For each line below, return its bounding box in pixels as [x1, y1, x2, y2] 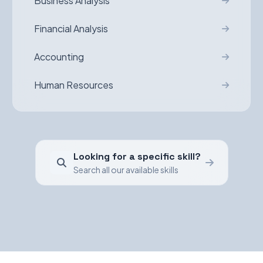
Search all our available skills [73, 164, 178, 175]
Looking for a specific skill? [73, 150, 201, 163]
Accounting [34, 50, 85, 63]
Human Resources [34, 79, 114, 91]
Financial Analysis [34, 22, 109, 35]
